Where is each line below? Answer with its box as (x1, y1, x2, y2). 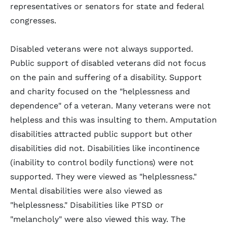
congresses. (10, 16, 56, 25)
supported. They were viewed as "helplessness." (10, 172, 197, 181)
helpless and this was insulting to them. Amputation (10, 115, 217, 125)
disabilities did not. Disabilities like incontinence (10, 143, 200, 153)
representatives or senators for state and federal (10, 2, 204, 11)
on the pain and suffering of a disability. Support (10, 72, 202, 82)
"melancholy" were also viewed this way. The (10, 214, 185, 224)
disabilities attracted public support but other (10, 129, 193, 139)
